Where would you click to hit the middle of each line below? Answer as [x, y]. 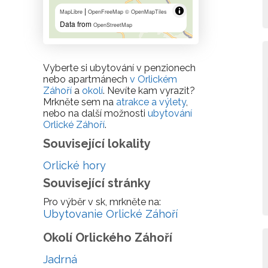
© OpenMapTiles [146, 12]
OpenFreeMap [106, 12]
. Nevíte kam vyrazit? [149, 91]
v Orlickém [153, 79]
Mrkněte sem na [80, 102]
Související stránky [97, 183]
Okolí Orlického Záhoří [108, 237]
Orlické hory [74, 165]
